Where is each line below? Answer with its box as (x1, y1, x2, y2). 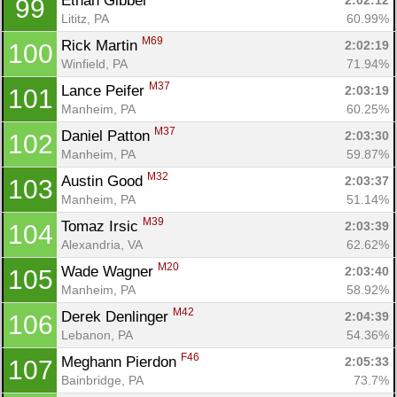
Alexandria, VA (61, 237, 143, 252)
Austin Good (61, 172, 147, 190)
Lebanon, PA (61, 327, 133, 342)
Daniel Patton (61, 127, 154, 144)
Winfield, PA (61, 56, 128, 71)
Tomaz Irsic (61, 217, 143, 235)
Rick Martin (61, 36, 142, 54)
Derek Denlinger (61, 307, 173, 325)
